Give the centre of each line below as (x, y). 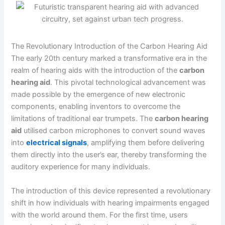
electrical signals (57, 143)
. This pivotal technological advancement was (128, 83)
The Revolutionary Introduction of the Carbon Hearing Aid (109, 46)
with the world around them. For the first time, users (100, 215)
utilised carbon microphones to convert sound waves (114, 131)
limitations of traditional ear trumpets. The (83, 119)
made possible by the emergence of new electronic (98, 95)
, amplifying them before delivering (146, 143)
